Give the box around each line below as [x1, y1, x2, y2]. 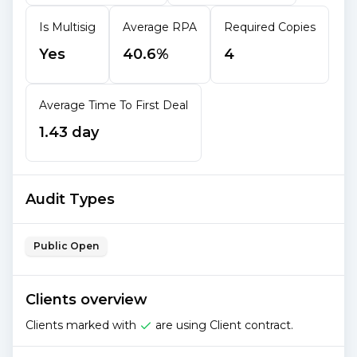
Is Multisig [39, 20, 96, 34]
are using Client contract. [152, 318, 293, 332]
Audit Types [25, 190, 115, 208]
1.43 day [39, 124, 99, 141]
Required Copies [224, 20, 316, 34]
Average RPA [123, 20, 197, 34]
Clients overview [25, 291, 147, 308]
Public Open [33, 240, 99, 252]
